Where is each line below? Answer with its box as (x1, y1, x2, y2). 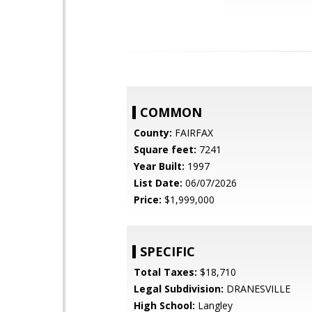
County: (134, 126, 172, 139)
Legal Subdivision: (134, 282, 224, 295)
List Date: (134, 176, 182, 189)
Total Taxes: (134, 265, 197, 279)
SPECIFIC (140, 243, 195, 260)
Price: (134, 193, 162, 206)
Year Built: (134, 159, 185, 173)
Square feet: (134, 143, 196, 156)
